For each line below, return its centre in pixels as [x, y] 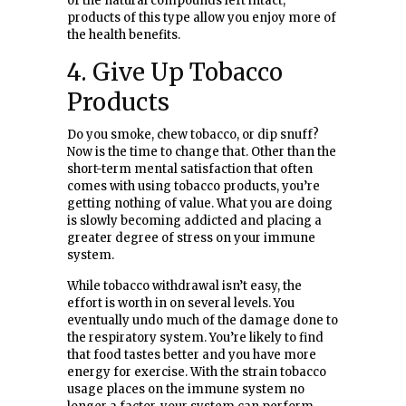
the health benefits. [124, 34]
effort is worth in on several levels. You [181, 303]
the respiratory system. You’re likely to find [195, 337]
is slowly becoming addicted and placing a [194, 220]
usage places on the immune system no [186, 389]
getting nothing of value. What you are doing [200, 203]
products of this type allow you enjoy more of [202, 17]
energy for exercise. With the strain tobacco [197, 372]
